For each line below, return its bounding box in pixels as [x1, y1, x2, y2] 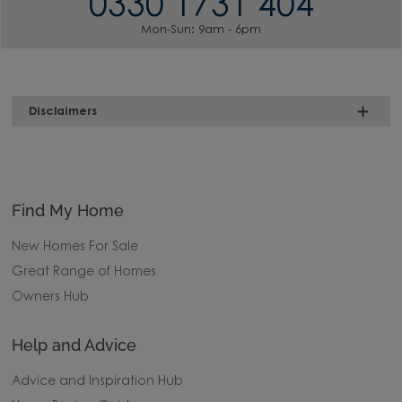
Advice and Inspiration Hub [12, 376, 184, 389]
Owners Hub [12, 292, 90, 305]
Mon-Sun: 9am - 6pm [141, 24, 261, 37]
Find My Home [12, 201, 125, 221]
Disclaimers [29, 105, 98, 118]
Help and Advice [12, 336, 137, 355]
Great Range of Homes [12, 267, 157, 280]
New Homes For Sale [12, 241, 139, 255]
